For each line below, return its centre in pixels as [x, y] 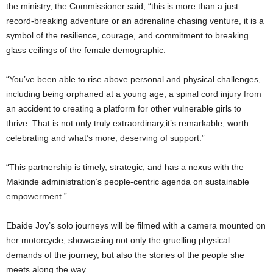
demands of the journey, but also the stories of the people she [125, 254]
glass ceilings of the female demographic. [86, 50]
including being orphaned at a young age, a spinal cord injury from [134, 94]
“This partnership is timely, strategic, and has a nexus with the [125, 167]
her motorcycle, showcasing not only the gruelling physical [118, 240]
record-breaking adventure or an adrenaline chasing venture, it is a [135, 20]
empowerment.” [37, 196]
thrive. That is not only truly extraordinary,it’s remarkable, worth [127, 123]
